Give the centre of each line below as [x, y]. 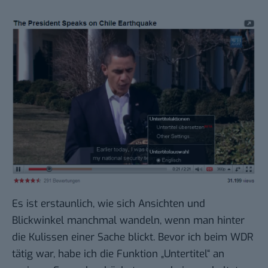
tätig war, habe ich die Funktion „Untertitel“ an [118, 254]
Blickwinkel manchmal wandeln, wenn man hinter [128, 221]
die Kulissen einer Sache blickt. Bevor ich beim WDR [133, 237]
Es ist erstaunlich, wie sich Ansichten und [109, 204]
